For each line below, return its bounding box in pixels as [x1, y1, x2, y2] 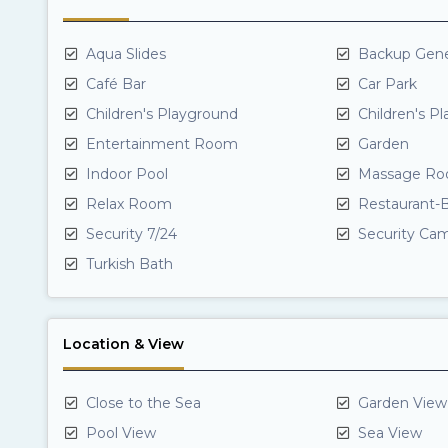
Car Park [353, 75, 417, 93]
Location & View [63, 335, 184, 353]
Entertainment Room [82, 135, 238, 153]
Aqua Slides [82, 45, 166, 63]
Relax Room [82, 195, 172, 213]
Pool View [82, 424, 156, 442]
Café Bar [82, 75, 146, 93]
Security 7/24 [82, 225, 177, 243]
